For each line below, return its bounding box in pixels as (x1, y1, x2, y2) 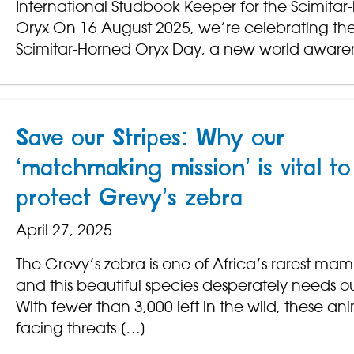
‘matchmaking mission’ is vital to (15, 156, 351, 181)
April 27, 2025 (15, 220, 112, 240)
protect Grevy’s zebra (15, 186, 243, 211)
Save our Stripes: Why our (15, 126, 284, 151)
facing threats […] (15, 318, 146, 338)
